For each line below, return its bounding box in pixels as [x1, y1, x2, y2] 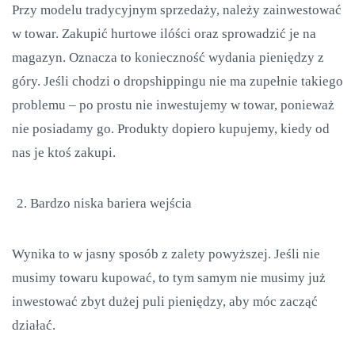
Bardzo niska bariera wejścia [30, 196, 192, 211]
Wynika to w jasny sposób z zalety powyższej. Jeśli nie [12, 246, 320, 261]
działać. [12, 318, 55, 333]
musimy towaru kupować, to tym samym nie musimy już [12, 270, 326, 285]
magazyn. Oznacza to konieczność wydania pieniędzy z [12, 50, 324, 65]
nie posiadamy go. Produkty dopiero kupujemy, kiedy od [12, 121, 330, 136]
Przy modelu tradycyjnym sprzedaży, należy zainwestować [12, 2, 342, 17]
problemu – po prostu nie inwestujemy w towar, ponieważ [12, 97, 334, 113]
